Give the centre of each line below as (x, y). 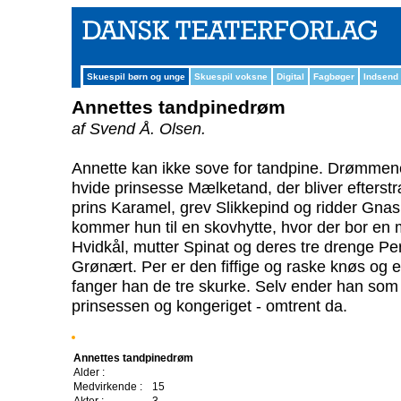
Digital (290, 77)
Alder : (89, 372)
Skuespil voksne (231, 77)
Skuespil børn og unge (136, 77)
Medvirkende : (108, 387)
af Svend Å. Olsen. (139, 128)
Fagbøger (334, 77)
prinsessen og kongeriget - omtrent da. (209, 306)
